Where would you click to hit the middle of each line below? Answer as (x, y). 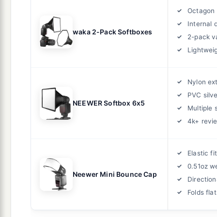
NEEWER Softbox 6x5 (109, 103)
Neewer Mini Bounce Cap (115, 174)
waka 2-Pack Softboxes (113, 31)
